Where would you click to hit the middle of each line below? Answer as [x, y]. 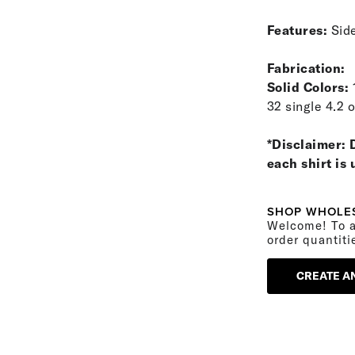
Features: [297, 30]
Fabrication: [306, 68]
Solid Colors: [309, 87]
